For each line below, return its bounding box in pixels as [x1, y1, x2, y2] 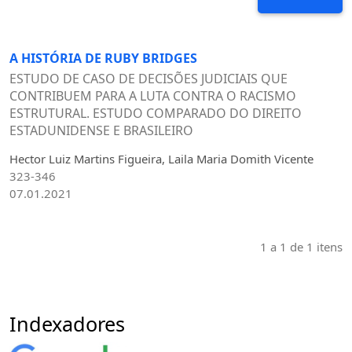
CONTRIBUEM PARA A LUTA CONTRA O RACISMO [9, 87, 296, 105]
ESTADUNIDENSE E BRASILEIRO [9, 122, 193, 140]
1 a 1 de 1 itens [260, 238, 343, 255]
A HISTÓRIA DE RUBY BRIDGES [9, 49, 197, 68]
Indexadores [9, 310, 125, 337]
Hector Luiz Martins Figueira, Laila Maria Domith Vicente [9, 150, 313, 167]
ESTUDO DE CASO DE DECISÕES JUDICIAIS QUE [9, 70, 288, 88]
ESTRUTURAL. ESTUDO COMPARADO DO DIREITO [9, 104, 302, 123]
